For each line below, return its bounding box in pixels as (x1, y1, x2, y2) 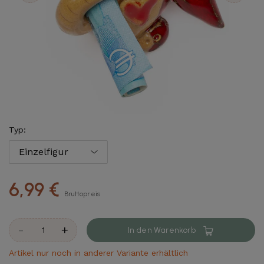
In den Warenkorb (127, 225, 196, 235)
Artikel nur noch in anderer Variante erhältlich (9, 247, 188, 258)
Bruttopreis (64, 190, 101, 198)
